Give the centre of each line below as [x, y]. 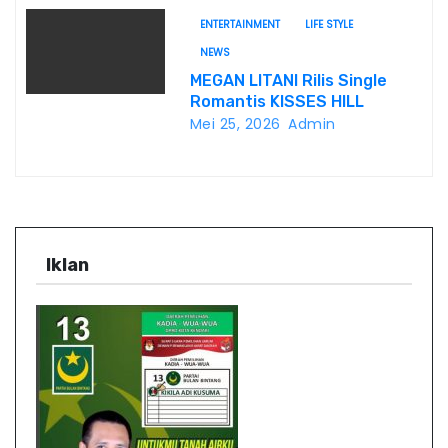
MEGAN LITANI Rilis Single [288, 80]
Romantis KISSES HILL [276, 101]
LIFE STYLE [328, 24]
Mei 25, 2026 [235, 124]
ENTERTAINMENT [239, 24]
